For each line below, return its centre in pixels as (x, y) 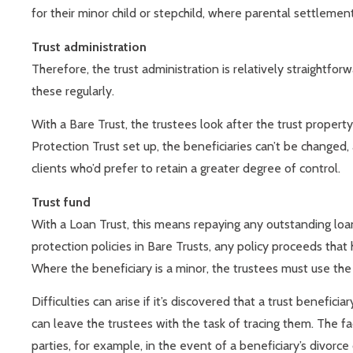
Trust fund (61, 202)
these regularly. (73, 91)
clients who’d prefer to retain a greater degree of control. (186, 169)
